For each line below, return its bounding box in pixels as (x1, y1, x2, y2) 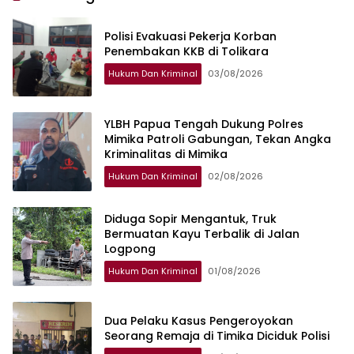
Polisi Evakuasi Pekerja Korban (104, 28, 277, 45)
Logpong (104, 240, 156, 257)
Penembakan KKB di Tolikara (104, 43, 269, 60)
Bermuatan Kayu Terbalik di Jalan (104, 225, 299, 242)
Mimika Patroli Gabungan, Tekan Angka (104, 130, 331, 147)
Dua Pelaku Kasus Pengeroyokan (104, 313, 293, 330)
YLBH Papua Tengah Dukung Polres (104, 115, 303, 132)
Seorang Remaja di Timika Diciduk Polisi (104, 328, 330, 345)
